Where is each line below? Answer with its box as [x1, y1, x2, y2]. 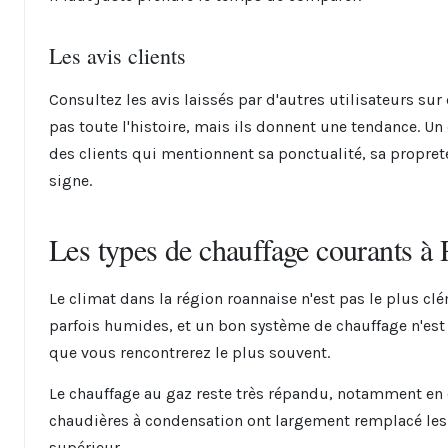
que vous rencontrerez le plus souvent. [49, 343, 330, 362]
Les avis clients [49, 41, 186, 70]
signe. [49, 171, 92, 190]
